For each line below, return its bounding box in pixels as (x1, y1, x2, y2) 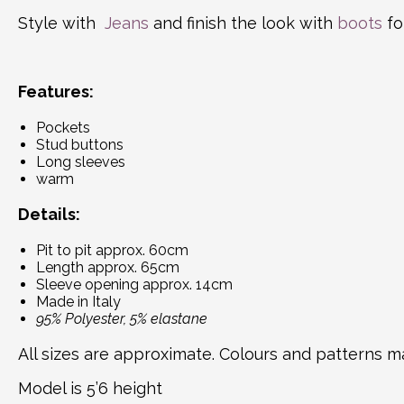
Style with (18, 13, 100, 32)
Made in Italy (36, 292, 121, 310)
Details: (18, 204, 80, 224)
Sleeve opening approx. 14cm (36, 275, 233, 293)
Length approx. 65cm (36, 258, 179, 276)
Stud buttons (36, 135, 124, 153)
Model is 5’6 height (18, 378, 162, 398)
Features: (18, 81, 97, 101)
